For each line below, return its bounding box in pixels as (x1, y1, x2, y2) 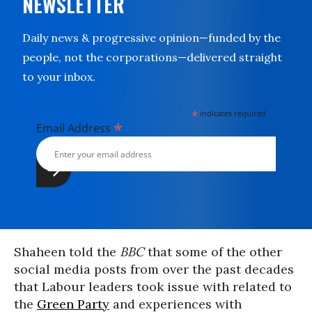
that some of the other (144, 244, 282, 260)
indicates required (198, 108, 267, 118)
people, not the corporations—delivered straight (22, 50, 282, 64)
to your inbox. (22, 70, 95, 84)
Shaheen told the (14, 244, 120, 260)
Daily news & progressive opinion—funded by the (22, 31, 281, 45)
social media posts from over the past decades (14, 261, 294, 277)
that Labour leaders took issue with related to (14, 279, 292, 295)
